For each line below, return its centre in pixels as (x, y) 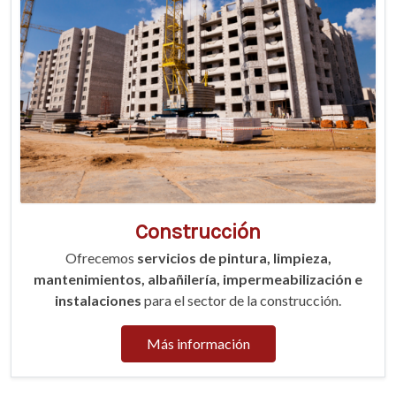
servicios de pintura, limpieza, (234, 258)
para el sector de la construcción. (243, 301)
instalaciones (99, 301)
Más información (198, 344)
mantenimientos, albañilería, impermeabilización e (198, 279)
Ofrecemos (101, 258)
